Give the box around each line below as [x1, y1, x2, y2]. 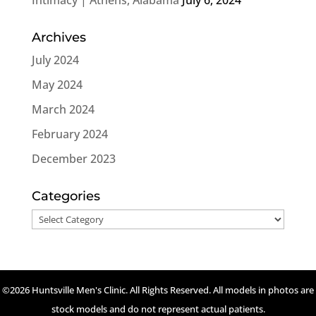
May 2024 [31, 76, 83, 92]
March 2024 [31, 101, 95, 117]
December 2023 [31, 150, 116, 166]
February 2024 [31, 126, 108, 142]
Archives [31, 29, 86, 45]
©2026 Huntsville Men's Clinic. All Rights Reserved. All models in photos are [2, 283, 314, 296]
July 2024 [31, 51, 79, 68]
